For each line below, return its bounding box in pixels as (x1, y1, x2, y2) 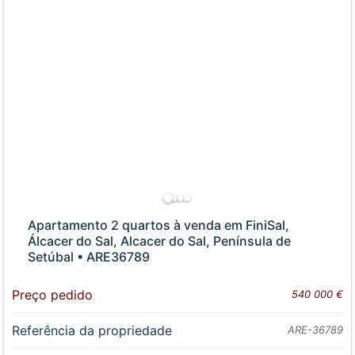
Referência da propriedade (12, 322, 173, 338)
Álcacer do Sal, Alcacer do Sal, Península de (28, 232, 292, 249)
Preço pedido (12, 286, 94, 303)
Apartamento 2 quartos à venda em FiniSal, (28, 216, 290, 233)
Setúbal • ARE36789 (28, 248, 151, 265)
